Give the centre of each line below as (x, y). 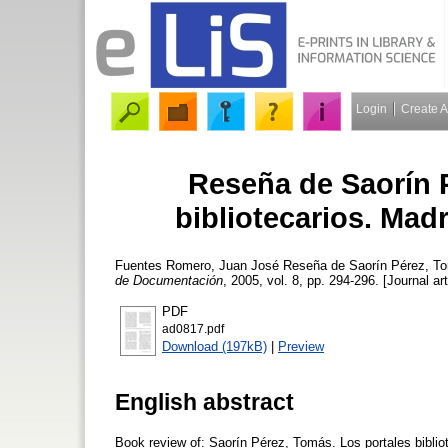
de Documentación (169, 280)
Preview (301, 346)
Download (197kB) (214, 346)
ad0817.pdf (193, 328)
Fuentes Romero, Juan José (197, 265)
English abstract (204, 401)
